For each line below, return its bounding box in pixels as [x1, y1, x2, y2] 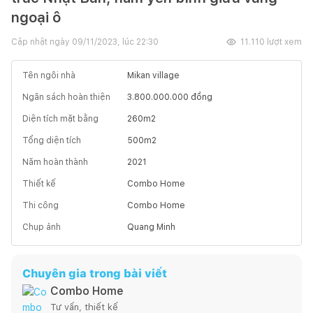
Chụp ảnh [22, 221, 61, 232]
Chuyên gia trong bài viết [22, 266, 167, 280]
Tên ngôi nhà [22, 70, 75, 80]
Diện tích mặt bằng [22, 113, 99, 124]
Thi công [22, 200, 59, 210]
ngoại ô [11, 8, 61, 26]
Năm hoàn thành [22, 156, 88, 167]
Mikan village [127, 70, 180, 80]
